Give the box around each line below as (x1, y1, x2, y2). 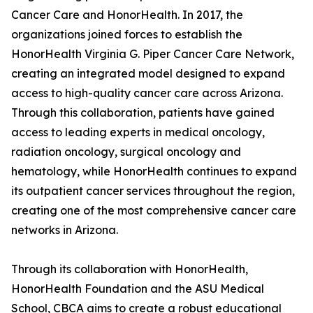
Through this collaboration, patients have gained (11, 105, 275, 120)
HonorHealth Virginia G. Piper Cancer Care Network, (11, 47, 294, 61)
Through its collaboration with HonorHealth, (11, 262, 248, 277)
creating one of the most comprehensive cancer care (11, 203, 296, 218)
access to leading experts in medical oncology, (11, 125, 265, 140)
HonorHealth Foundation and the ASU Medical (11, 282, 264, 296)
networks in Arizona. (11, 223, 118, 238)
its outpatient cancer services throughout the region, (11, 184, 295, 198)
